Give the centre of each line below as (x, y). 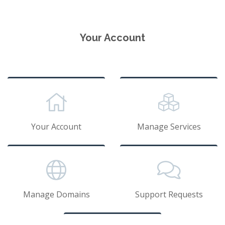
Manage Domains (56, 194)
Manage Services (169, 127)
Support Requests (169, 194)
